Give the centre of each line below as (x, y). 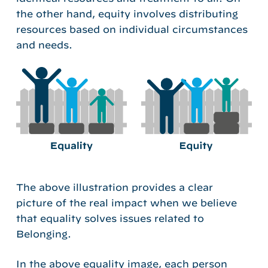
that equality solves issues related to (110, 218)
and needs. (45, 45)
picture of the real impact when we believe (126, 202)
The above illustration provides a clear (114, 187)
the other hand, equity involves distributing (127, 14)
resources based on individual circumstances (132, 30)
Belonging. (43, 234)
